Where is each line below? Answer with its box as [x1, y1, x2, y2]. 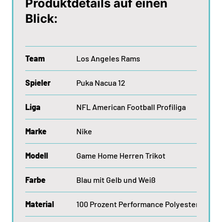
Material [25, 199, 54, 209]
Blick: [25, 11, 57, 26]
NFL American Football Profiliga [76, 102, 186, 111]
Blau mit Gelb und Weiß [76, 175, 156, 184]
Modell [25, 151, 48, 160]
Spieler [25, 78, 51, 87]
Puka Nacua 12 [76, 78, 125, 87]
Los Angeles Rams [76, 54, 140, 63]
